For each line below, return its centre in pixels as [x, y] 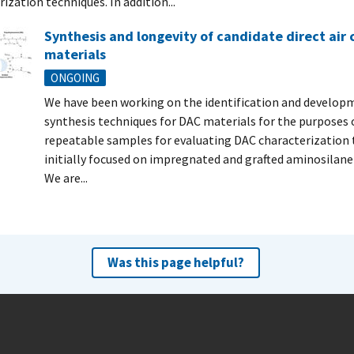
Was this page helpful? [175, 262]
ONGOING [75, 78]
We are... [66, 178]
